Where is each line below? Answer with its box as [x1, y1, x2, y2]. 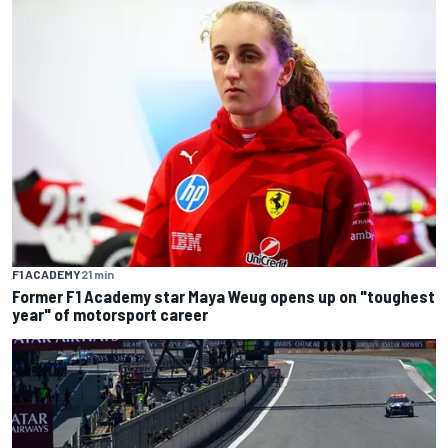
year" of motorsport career [12, 303, 208, 324]
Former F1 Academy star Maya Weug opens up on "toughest [12, 285, 435, 306]
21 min [81, 266, 114, 281]
